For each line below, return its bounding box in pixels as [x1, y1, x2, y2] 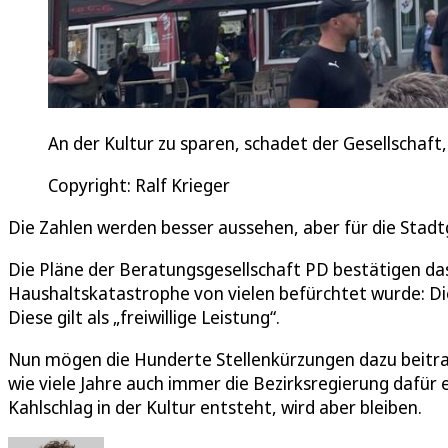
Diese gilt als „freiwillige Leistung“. [8, 304, 280, 329]
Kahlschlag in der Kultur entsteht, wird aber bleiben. [8, 394, 422, 419]
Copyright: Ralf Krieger [48, 172, 230, 197]
